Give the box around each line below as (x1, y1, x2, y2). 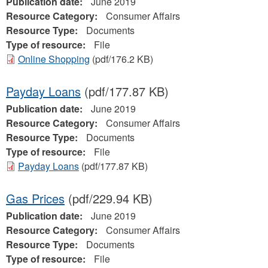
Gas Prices (6, 190, 65, 207)
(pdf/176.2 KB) (90, 52, 153, 66)
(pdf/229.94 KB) (65, 190, 153, 207)
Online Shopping (18, 52, 90, 66)
